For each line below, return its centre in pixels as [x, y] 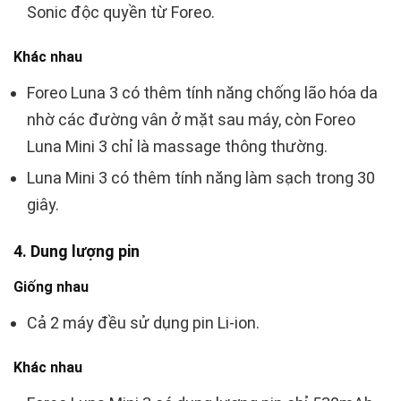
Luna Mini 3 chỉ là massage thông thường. [177, 147]
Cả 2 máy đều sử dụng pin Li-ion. [143, 323]
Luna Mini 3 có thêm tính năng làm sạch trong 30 [201, 178]
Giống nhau [51, 287]
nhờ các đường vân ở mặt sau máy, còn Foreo [191, 120]
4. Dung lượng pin [77, 252]
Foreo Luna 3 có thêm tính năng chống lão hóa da [202, 93]
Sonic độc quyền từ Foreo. [121, 13]
